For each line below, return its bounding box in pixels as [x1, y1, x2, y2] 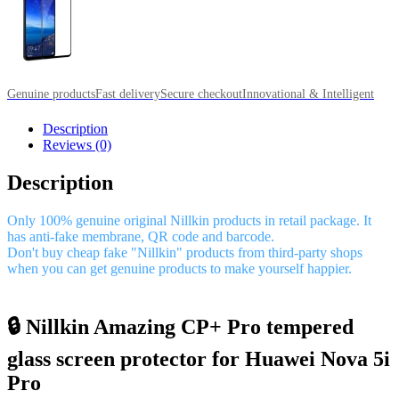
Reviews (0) [43, 136, 111, 152]
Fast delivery [95, 86, 160, 101]
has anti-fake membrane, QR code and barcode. [7, 228, 274, 244]
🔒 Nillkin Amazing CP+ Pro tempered [7, 314, 354, 338]
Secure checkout [160, 86, 242, 101]
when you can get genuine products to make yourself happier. [7, 260, 352, 276]
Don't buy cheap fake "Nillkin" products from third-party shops [7, 244, 362, 260]
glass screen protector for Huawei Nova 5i [7, 346, 390, 370]
